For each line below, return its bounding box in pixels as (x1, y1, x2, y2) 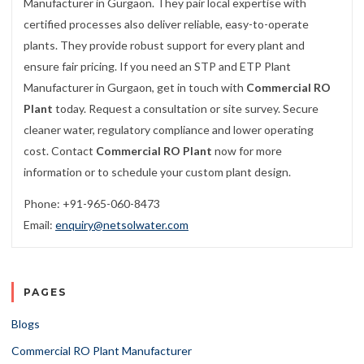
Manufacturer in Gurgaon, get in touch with (24, 80, 246, 94)
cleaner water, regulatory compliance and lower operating (24, 122, 314, 136)
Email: (24, 218, 55, 232)
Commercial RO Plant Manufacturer (11, 344, 192, 358)
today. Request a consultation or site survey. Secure (53, 101, 318, 115)
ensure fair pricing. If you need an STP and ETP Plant (24, 58, 291, 73)
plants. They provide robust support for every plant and (24, 37, 305, 52)
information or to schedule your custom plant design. (24, 164, 291, 179)
